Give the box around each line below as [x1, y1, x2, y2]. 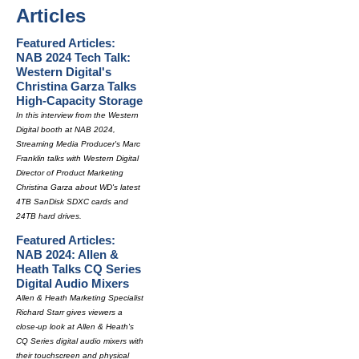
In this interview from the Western [16, 111, 139, 119]
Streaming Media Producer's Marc [16, 139, 140, 148]
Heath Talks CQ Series [16, 262, 141, 276]
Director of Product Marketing [16, 168, 123, 177]
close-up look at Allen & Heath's [16, 322, 134, 331]
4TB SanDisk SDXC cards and [16, 197, 128, 206]
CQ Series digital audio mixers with [16, 337, 143, 345]
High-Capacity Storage [16, 94, 143, 107]
